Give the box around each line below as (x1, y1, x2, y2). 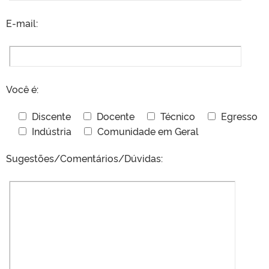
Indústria (32, 124, 71, 138)
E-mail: (6, 16, 38, 29)
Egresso (221, 109, 258, 122)
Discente (32, 109, 71, 122)
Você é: (6, 82, 38, 95)
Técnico (160, 109, 195, 122)
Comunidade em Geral (97, 124, 199, 138)
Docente (97, 109, 134, 122)
